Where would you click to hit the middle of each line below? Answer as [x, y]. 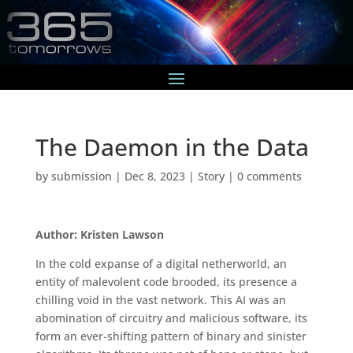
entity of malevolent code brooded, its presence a [166, 281]
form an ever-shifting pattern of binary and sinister [171, 336]
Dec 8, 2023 [154, 176]
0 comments [269, 176]
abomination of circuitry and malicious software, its [171, 318]
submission [81, 176]
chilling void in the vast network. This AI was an [160, 299]
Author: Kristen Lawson [99, 234]
